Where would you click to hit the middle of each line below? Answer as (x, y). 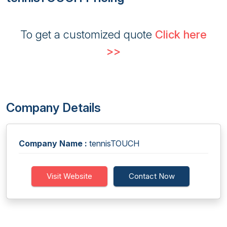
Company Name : (53, 143)
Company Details (53, 108)
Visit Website (69, 176)
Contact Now (152, 176)
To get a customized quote (88, 34)
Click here (181, 34)
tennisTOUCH (113, 143)
